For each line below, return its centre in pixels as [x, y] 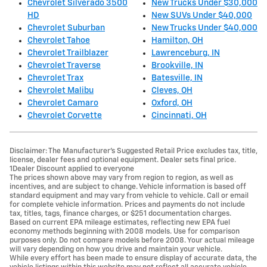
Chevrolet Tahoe [59, 40]
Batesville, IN [177, 78]
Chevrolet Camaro [63, 103]
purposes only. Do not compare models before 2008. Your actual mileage [132, 240]
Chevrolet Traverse [64, 65]
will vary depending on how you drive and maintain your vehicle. [116, 249]
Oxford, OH [172, 103]
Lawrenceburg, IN [186, 53]
